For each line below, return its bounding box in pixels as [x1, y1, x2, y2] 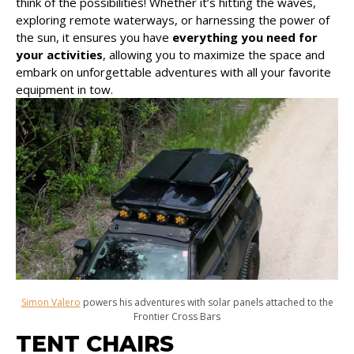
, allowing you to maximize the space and [103, 46, 325, 62]
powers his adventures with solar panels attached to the [80, 295, 333, 309]
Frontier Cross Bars [134, 309, 220, 323]
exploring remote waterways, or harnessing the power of [16, 11, 330, 28]
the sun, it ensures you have [16, 28, 172, 45]
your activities [16, 46, 103, 62]
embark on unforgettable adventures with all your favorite [16, 63, 331, 80]
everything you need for [172, 28, 318, 45]
